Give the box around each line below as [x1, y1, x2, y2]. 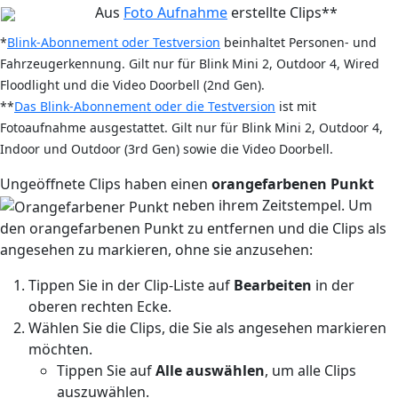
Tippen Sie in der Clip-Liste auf [28, 275, 234, 296]
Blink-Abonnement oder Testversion [7, 34, 220, 52]
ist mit [279, 98, 316, 115]
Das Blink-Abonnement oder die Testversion [14, 98, 275, 115]
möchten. [28, 339, 92, 360]
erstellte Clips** [227, 3, 338, 23]
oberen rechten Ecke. [28, 297, 171, 317]
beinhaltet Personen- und [220, 34, 377, 52]
